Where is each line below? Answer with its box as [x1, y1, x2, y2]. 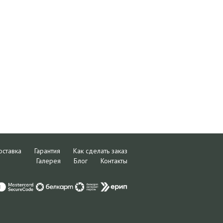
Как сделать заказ [73, 146, 127, 155]
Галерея [36, 156, 61, 165]
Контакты [100, 156, 127, 165]
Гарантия [34, 146, 60, 155]
